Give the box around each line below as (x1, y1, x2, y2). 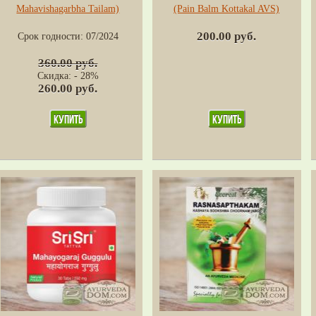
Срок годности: (17, 30, 86, 42)
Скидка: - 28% (37, 70, 99, 81)
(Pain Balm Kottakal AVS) (174, 3, 280, 14)
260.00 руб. (38, 81, 98, 95)
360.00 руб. (38, 56, 98, 70)
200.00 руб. (197, 29, 257, 43)
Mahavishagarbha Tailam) (16, 3, 120, 14)
